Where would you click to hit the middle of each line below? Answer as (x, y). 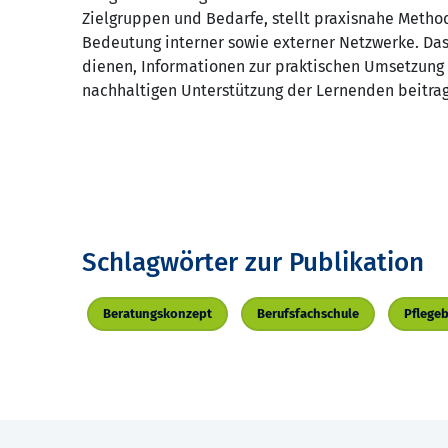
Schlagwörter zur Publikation (253, 263)
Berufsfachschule (308, 314)
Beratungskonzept (157, 314)
